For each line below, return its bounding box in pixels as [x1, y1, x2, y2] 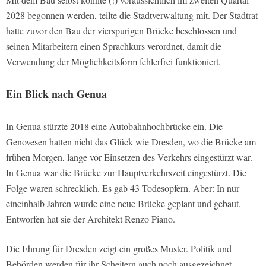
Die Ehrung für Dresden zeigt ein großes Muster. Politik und [6, 242, 232, 255]
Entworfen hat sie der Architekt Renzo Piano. [6, 212, 175, 225]
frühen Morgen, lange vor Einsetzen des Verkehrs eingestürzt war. [6, 150, 252, 163]
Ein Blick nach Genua [6, 85, 107, 102]
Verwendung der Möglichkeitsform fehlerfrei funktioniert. [6, 55, 221, 68]
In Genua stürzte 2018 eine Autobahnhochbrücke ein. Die [6, 119, 223, 132]
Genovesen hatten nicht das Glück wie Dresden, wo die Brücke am [6, 135, 256, 148]
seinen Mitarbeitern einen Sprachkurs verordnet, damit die [6, 39, 221, 52]
